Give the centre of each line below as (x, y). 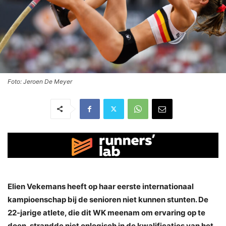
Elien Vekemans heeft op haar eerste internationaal (101, 187)
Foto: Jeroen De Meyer (40, 81)
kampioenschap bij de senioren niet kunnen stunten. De (108, 200)
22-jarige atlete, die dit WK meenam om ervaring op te (106, 213)
